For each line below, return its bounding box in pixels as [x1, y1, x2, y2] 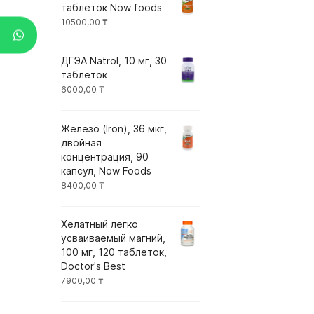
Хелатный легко [61, 218, 138, 231]
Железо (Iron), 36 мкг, [61, 122, 167, 135]
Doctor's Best [61, 260, 125, 273]
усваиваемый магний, [61, 232, 165, 245]
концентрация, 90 [61, 150, 149, 163]
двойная [61, 136, 102, 149]
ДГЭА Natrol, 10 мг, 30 [61, 55, 167, 67]
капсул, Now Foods [61, 164, 151, 177]
